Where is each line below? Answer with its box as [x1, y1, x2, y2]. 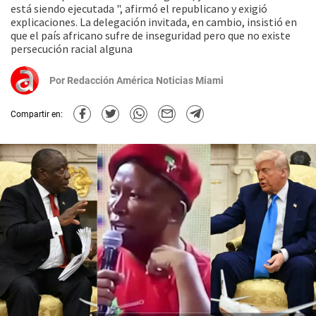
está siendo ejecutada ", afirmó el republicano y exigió [11, 1, 267, 16]
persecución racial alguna [11, 42, 133, 56]
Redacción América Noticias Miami [67, 75, 224, 86]
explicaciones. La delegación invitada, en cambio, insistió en [11, 15, 297, 29]
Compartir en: [11, 109, 63, 119]
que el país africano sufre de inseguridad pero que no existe [11, 28, 291, 42]
